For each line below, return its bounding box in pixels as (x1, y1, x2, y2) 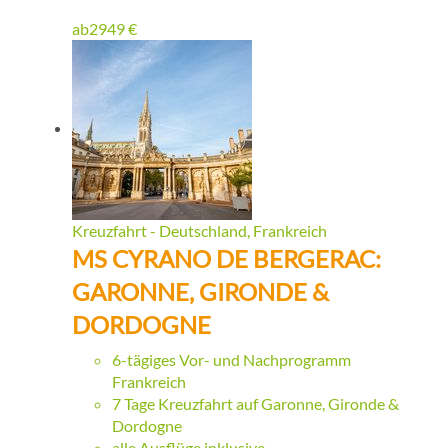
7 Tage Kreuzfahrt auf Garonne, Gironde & (112, 394, 399, 414)
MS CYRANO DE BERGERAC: (72, 244, 381, 274)
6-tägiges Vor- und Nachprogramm (112, 350, 351, 370)
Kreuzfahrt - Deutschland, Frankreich (72, 221, 327, 241)
